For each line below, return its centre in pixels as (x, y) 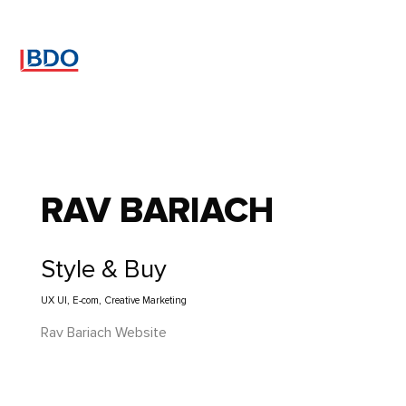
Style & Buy (103, 270)
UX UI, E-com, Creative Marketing (113, 301)
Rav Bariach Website (103, 333)
